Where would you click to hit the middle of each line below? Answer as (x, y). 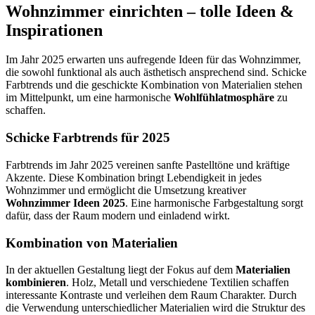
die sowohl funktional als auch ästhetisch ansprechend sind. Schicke (156, 72)
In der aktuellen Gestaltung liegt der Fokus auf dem (121, 270)
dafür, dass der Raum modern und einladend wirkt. (118, 215)
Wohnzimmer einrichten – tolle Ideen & (150, 11)
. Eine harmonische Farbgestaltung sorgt (214, 202)
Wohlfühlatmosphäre (224, 98)
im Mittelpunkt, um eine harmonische (90, 98)
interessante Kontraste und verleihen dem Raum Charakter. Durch (151, 295)
